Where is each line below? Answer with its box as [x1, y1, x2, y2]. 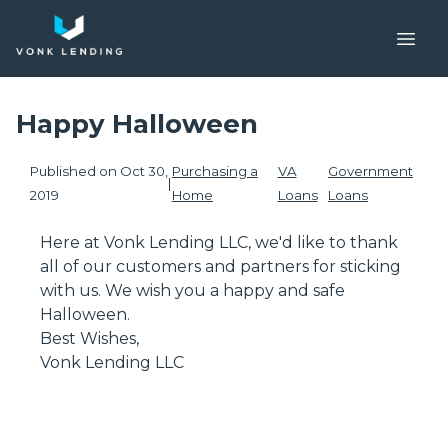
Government [327, 163, 413, 180]
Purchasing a [171, 163, 258, 180]
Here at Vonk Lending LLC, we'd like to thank [40, 233, 398, 253]
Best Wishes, [40, 329, 139, 349]
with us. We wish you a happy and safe [40, 281, 345, 301]
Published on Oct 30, [29, 163, 168, 180]
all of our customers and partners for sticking [40, 257, 401, 277]
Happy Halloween [16, 108, 258, 140]
